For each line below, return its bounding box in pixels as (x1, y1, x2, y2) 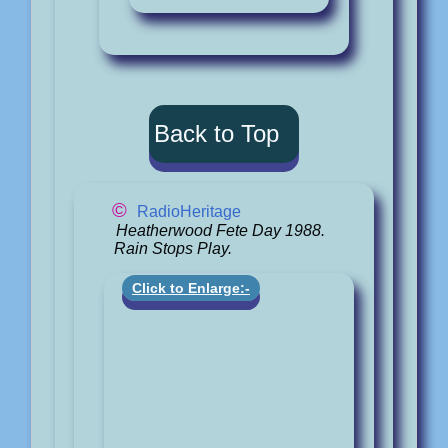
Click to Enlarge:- (132, 280, 250, 297)
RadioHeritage (137, 202, 241, 220)
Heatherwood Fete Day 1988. (115, 221, 325, 239)
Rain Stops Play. (114, 239, 232, 257)
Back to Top (154, 119, 279, 147)
